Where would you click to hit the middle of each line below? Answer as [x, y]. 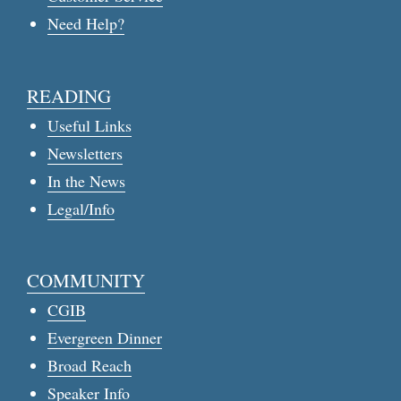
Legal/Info [81, 208]
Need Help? [85, 24]
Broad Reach [89, 365]
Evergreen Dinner [104, 337]
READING [69, 95]
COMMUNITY [86, 280]
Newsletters [85, 153]
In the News [86, 180]
